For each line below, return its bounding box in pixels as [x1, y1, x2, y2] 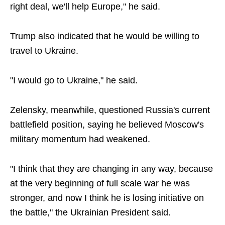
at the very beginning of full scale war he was [10, 178, 190, 188]
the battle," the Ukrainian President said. [10, 207, 171, 217]
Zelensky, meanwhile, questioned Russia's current [10, 105, 210, 115]
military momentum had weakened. [10, 134, 150, 144]
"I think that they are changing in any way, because [10, 164, 213, 174]
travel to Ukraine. [10, 46, 78, 56]
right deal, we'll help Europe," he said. [10, 2, 160, 12]
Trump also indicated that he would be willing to [10, 31, 199, 41]
